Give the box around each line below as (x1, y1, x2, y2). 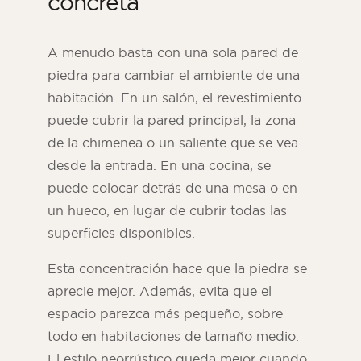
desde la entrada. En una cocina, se (48, 157, 271, 174)
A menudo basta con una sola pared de (48, 44, 298, 61)
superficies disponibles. (48, 225, 195, 242)
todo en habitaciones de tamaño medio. (48, 328, 299, 345)
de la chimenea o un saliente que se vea (48, 135, 298, 151)
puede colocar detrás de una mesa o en (48, 180, 297, 197)
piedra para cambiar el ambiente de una (48, 67, 300, 84)
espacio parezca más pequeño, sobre (48, 305, 283, 322)
